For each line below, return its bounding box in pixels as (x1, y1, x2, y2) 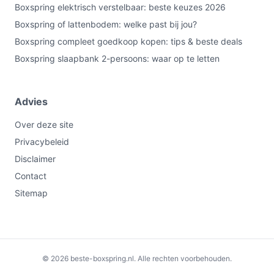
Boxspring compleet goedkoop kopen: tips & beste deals (15, 36, 242, 46)
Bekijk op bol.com (176, 253, 250, 264)
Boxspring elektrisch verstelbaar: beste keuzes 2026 (15, 2, 226, 12)
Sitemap (15, 188, 48, 198)
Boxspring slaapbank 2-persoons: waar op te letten (15, 53, 220, 64)
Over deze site (15, 119, 73, 130)
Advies (15, 95, 48, 108)
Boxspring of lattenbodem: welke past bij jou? (15, 19, 197, 29)
